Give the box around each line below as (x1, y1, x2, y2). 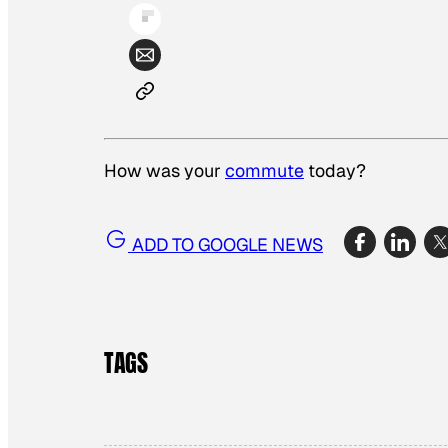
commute (225, 159, 304, 183)
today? (304, 159, 366, 183)
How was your (104, 159, 225, 183)
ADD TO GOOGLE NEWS (128, 232, 323, 256)
